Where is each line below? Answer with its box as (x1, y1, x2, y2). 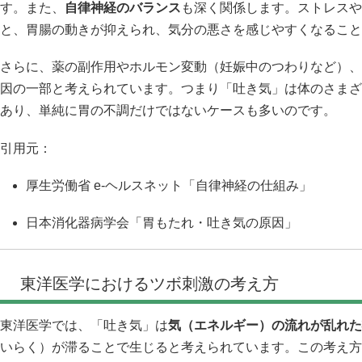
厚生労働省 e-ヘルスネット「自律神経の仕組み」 (26, 178, 312, 192)
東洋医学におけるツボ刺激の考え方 (20, 275, 279, 293)
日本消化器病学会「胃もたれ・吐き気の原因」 (26, 216, 297, 230)
